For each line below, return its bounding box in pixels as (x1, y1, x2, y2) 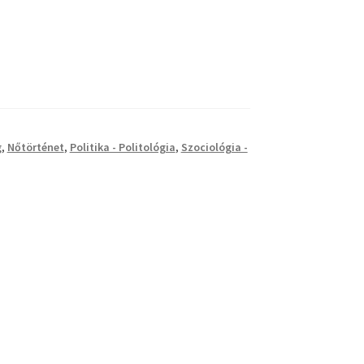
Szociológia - (180, 139, 248, 154)
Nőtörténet (6, 139, 64, 154)
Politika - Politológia (69, 139, 175, 154)
